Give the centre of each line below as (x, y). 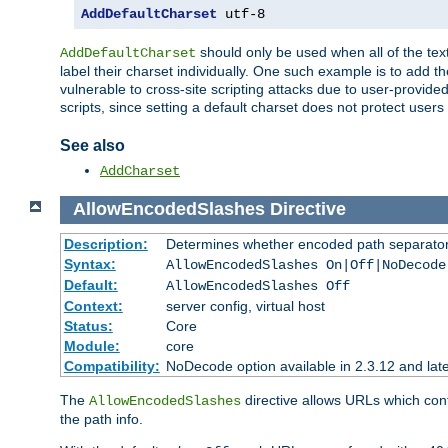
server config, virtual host (245, 305)
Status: (88, 325)
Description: (105, 243)
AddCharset (140, 171)
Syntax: (89, 263)
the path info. (101, 418)
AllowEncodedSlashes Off (257, 285)
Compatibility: (111, 365)
